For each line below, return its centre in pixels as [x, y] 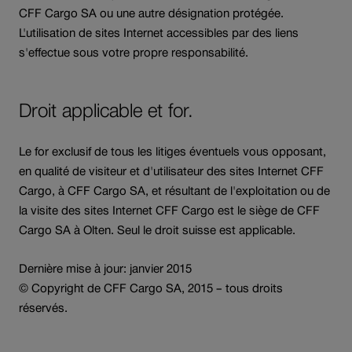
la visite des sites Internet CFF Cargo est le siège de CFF [169, 210]
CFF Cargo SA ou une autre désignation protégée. [151, 13]
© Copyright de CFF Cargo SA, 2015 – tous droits [151, 288]
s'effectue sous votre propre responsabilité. [134, 52]
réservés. [43, 307]
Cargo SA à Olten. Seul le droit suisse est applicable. [157, 229]
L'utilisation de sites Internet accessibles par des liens [159, 32]
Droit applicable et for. [106, 110]
